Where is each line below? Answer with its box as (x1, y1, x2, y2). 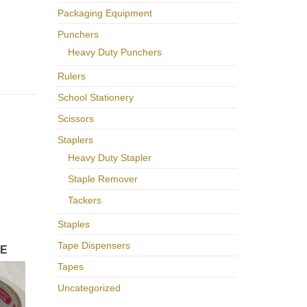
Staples (57, 218, 90, 230)
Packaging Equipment (57, 7, 152, 19)
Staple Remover (67, 173, 138, 184)
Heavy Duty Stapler (67, 151, 151, 163)
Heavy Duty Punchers (67, 46, 162, 58)
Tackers (67, 194, 101, 206)
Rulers (57, 70, 86, 82)
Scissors (57, 112, 94, 124)
